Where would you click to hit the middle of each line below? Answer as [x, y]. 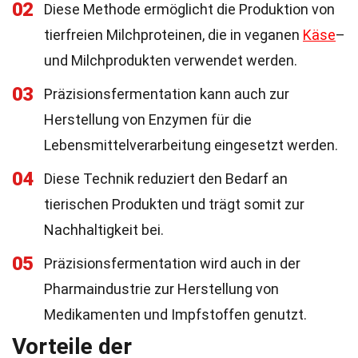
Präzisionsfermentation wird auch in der [172, 263]
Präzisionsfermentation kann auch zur [167, 94]
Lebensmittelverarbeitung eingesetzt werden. [191, 145]
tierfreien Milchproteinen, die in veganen [173, 35]
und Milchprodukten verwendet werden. [171, 60]
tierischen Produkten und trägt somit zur [174, 204]
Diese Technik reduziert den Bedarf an [166, 179]
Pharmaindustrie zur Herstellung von [161, 289]
